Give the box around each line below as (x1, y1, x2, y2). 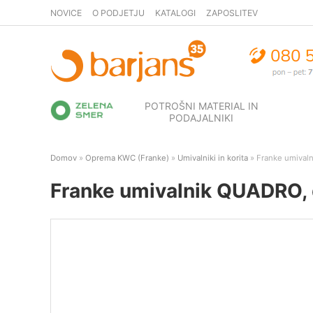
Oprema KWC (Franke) (85, 153, 169, 163)
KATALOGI (155, 7, 196, 18)
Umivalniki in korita (177, 153, 248, 163)
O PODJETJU (92, 7, 145, 18)
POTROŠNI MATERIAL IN (144, 100, 259, 112)
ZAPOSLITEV (206, 7, 258, 18)
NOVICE (50, 7, 82, 18)
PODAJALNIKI (169, 112, 234, 124)
